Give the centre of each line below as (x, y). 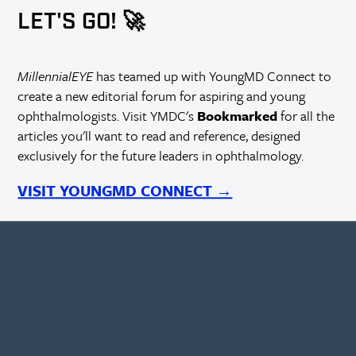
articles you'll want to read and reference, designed (159, 136)
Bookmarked (238, 116)
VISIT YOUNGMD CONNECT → (125, 191)
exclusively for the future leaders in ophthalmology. (161, 156)
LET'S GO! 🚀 (81, 22)
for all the (306, 116)
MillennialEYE (56, 76)
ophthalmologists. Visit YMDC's (108, 116)
